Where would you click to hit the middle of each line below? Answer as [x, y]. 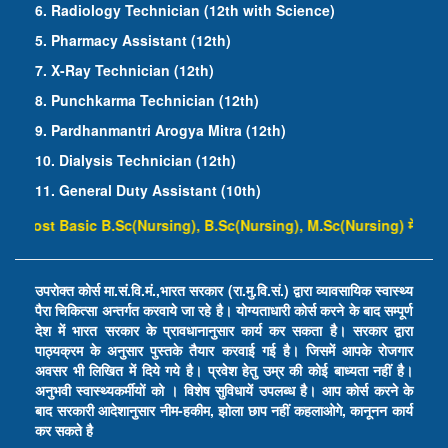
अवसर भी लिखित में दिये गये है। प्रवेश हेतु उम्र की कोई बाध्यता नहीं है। [224, 369]
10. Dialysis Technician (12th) [135, 159]
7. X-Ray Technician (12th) [124, 69]
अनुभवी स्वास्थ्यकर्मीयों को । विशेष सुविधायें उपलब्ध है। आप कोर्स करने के [224, 389]
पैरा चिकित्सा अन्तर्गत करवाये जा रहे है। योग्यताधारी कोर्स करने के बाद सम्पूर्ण [224, 309]
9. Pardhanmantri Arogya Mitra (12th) [160, 129]
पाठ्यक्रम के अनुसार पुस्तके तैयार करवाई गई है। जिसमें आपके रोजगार [224, 349]
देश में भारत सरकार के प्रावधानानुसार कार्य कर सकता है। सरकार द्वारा [224, 329]
